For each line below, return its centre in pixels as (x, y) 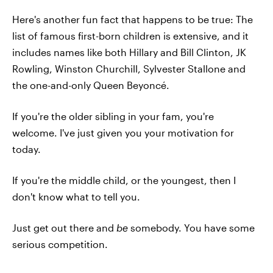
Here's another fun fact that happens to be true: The (133, 19)
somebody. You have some (191, 227)
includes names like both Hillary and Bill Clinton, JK (129, 52)
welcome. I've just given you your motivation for (123, 132)
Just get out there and (64, 227)
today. (27, 149)
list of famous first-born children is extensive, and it (130, 35)
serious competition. (60, 244)
